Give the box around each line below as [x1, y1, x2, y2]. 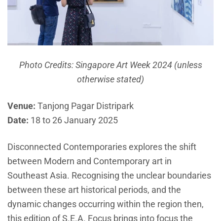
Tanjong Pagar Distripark [36, 101, 134, 111]
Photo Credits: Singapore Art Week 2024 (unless [19, 60, 202, 71]
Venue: [7, 101, 36, 111]
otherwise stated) [77, 74, 144, 85]
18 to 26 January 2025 [29, 115, 118, 126]
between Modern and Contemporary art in [7, 156, 172, 167]
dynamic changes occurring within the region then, [7, 199, 204, 210]
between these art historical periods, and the [7, 184, 181, 195]
